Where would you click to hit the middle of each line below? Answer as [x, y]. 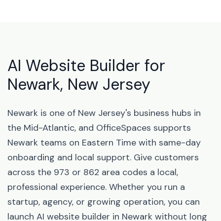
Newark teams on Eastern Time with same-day [104, 143]
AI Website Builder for [86, 66]
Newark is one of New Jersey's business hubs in [104, 113]
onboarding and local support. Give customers [103, 157]
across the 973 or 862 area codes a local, [93, 172]
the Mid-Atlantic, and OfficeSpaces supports [99, 128]
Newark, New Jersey [79, 84]
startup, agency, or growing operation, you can [104, 202]
